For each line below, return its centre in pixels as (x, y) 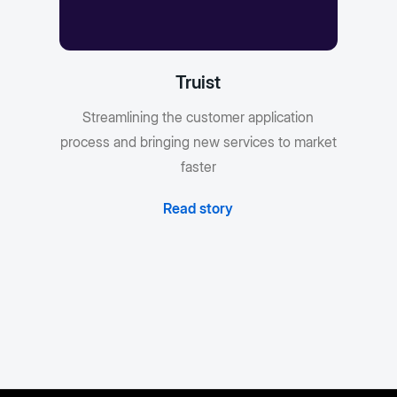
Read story (198, 209)
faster (198, 167)
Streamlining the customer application (198, 117)
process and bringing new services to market (198, 142)
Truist (198, 83)
